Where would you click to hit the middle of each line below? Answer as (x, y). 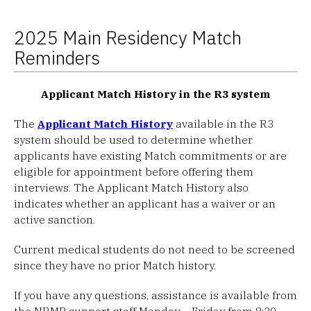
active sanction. (54, 219)
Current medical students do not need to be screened (154, 249)
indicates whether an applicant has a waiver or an (145, 203)
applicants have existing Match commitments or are (150, 155)
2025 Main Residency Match (128, 37)
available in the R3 (223, 123)
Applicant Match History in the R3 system (155, 93)
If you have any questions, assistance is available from (155, 295)
